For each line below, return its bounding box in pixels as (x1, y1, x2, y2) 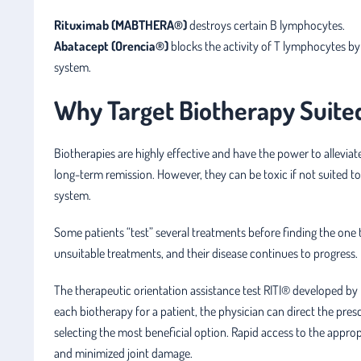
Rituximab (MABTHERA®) (54, 16, 187, 33)
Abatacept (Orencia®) (54, 37, 168, 54)
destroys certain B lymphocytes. (187, 16, 345, 33)
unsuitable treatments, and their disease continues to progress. (54, 244, 358, 261)
